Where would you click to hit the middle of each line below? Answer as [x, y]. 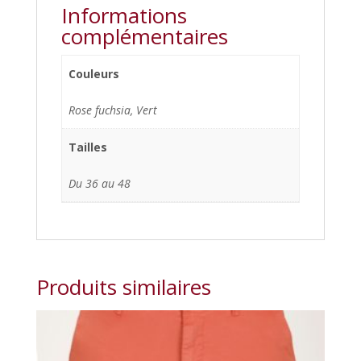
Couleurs [94, 74]
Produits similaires [123, 287]
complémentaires [144, 37]
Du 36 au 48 [100, 184]
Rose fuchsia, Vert [113, 110]
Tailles [88, 147]
